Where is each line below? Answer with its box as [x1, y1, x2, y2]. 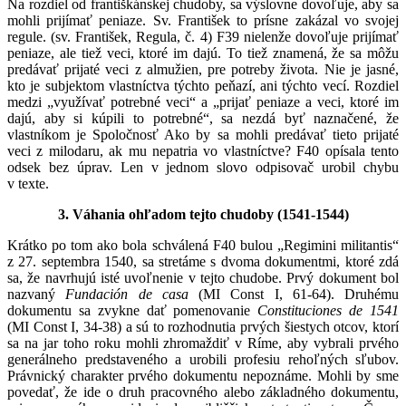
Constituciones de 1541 [257, 302, 400, 318]
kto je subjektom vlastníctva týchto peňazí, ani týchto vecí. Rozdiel [7, 77, 399, 93]
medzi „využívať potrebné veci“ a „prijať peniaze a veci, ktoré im [7, 93, 399, 110]
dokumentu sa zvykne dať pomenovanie [7, 302, 258, 318]
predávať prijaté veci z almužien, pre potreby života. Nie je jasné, [7, 61, 399, 77]
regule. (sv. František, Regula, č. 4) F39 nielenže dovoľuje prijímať [7, 28, 399, 44]
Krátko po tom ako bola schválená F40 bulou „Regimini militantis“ [7, 237, 399, 253]
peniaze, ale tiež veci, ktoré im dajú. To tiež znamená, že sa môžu [7, 44, 399, 61]
